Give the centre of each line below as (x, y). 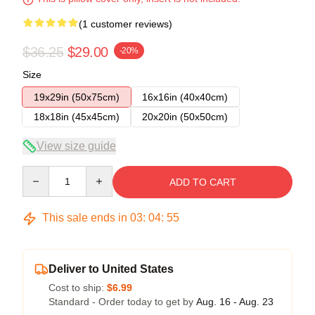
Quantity (40, 173)
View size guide (76, 146)
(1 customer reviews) (126, 24)
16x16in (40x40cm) (185, 97)
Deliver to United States (111, 269)
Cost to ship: (78, 288)
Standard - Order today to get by (122, 302)
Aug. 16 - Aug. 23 (235, 302)
